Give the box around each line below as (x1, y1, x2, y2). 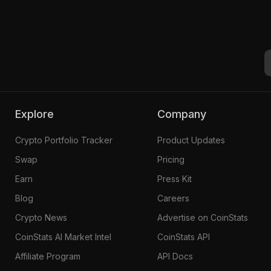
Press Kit (157, 173, 192, 184)
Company (165, 107, 207, 120)
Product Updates (157, 134, 226, 145)
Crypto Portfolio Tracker (15, 134, 113, 145)
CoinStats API (157, 231, 211, 242)
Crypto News (15, 212, 67, 223)
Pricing (157, 154, 185, 165)
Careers (157, 192, 190, 203)
